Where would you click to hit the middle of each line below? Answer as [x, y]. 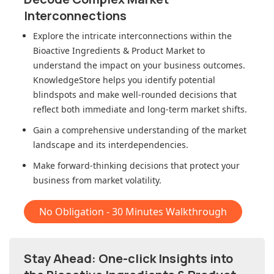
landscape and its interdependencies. [111, 145]
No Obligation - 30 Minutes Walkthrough [133, 212]
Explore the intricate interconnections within [126, 36]
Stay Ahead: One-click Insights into [128, 259]
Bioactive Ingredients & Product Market [114, 51]
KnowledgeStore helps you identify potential [124, 80]
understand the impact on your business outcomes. [139, 65]
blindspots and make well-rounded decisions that [135, 95]
